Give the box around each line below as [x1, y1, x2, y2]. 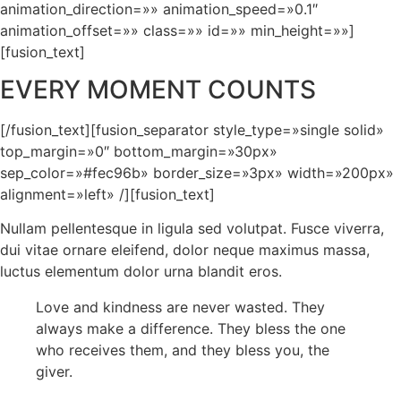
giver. [36, 363, 73, 381]
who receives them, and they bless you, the [36, 341, 329, 360]
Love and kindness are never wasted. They [36, 298, 325, 317]
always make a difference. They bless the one [36, 320, 346, 338]
